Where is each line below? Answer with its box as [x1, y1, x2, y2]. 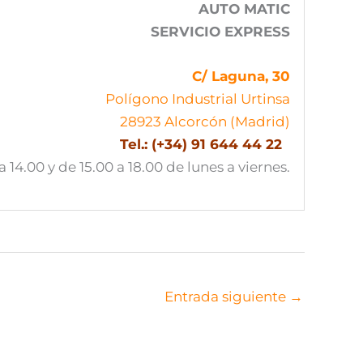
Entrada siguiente [164, 245, 289, 262]
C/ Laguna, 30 [192, 25, 290, 42]
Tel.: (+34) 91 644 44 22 [120, 93, 286, 110]
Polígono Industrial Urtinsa [105, 48, 290, 65]
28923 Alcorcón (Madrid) [120, 70, 290, 88]
